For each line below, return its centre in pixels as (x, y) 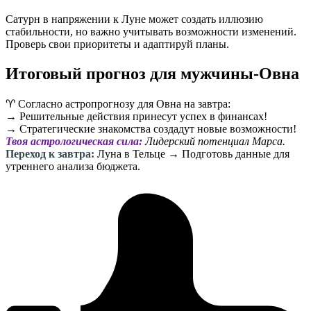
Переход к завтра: (50, 154)
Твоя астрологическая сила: (74, 142)
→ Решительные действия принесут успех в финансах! (136, 117)
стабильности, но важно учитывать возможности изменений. (151, 32)
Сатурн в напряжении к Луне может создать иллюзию (134, 19)
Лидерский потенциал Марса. (214, 142)
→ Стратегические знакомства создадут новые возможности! (151, 129)
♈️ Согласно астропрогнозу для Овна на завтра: (118, 104)
